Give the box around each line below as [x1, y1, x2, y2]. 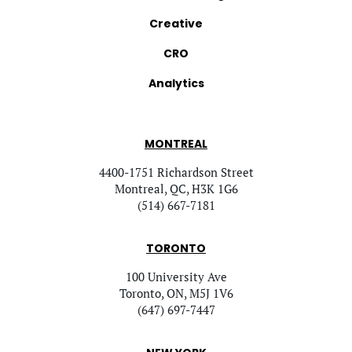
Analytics [148, 75, 204, 91]
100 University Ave [125, 268, 227, 284]
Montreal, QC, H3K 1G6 [114, 180, 238, 196]
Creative [149, 15, 203, 31]
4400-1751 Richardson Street [98, 163, 254, 180]
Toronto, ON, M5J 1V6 [119, 284, 233, 301]
